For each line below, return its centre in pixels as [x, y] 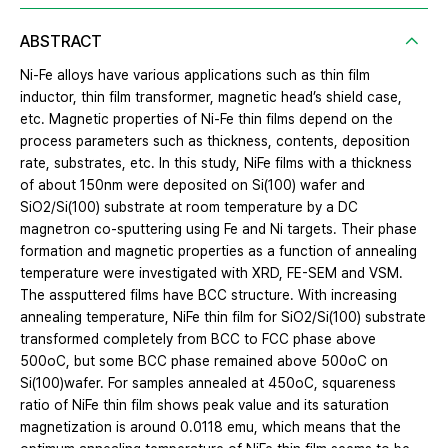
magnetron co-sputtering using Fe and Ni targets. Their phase [218, 228]
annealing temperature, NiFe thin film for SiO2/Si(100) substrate [223, 316]
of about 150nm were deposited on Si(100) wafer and [192, 184]
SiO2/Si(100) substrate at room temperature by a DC [189, 206]
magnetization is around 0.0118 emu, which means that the [210, 426]
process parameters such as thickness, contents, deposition [215, 140]
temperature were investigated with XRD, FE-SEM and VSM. [211, 272]
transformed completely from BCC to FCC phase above [198, 338]
